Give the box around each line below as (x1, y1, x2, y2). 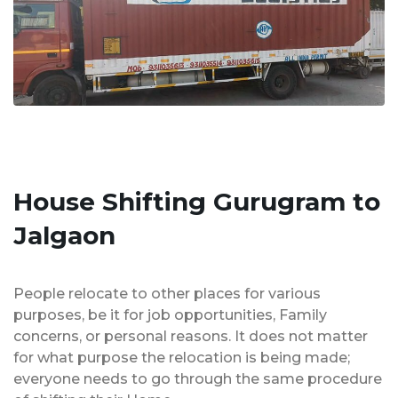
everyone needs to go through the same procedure (13, 370, 382, 387)
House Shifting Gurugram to (13, 186, 380, 217)
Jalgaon (13, 219, 115, 251)
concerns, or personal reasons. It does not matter (13, 327, 368, 345)
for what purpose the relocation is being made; (13, 348, 350, 366)
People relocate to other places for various (13, 284, 321, 302)
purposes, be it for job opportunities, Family (13, 306, 327, 323)
